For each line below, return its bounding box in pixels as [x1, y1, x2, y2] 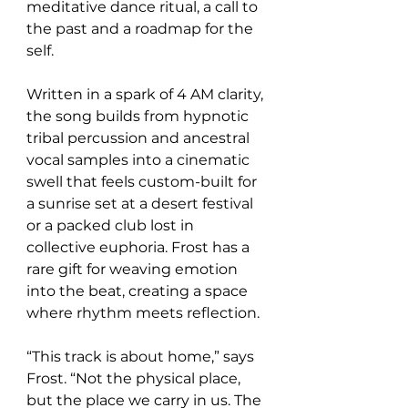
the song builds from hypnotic [26, 107, 252, 125]
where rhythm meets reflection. [26, 304, 260, 321]
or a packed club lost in [26, 217, 198, 234]
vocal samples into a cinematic [26, 151, 253, 168]
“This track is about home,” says [26, 348, 258, 365]
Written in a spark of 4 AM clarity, [26, 86, 267, 103]
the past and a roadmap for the [26, 20, 257, 37]
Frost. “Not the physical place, [26, 370, 244, 387]
